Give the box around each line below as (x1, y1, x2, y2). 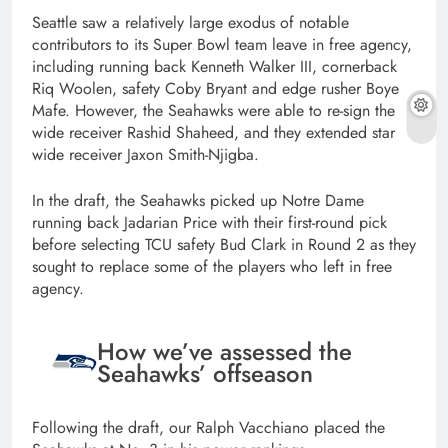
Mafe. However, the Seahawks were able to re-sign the (32, 99, 395, 123)
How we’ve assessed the (97, 333, 352, 369)
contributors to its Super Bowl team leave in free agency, (32, 33, 412, 57)
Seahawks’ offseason (97, 355, 313, 391)
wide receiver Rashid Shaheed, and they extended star (32, 121, 395, 145)
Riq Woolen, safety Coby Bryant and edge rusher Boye (32, 77, 399, 101)
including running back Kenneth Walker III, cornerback (32, 55, 397, 79)
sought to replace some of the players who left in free (32, 255, 392, 279)
